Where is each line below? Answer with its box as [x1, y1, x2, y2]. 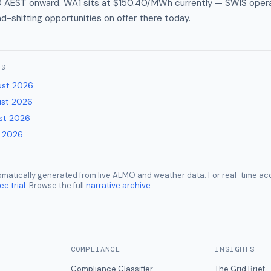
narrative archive [86, 180, 151, 191]
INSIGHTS [215, 244, 255, 254]
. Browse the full [25, 180, 84, 191]
